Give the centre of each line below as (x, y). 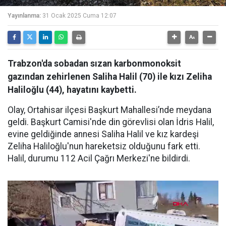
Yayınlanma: (24, 16)
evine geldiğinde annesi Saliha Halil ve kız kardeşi (103, 134)
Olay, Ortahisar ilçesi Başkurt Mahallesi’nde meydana (109, 110)
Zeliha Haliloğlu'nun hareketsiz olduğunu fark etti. (104, 146)
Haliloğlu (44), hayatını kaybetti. (72, 90)
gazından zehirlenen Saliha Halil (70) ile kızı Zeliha (110, 77)
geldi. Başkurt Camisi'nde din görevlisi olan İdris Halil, (111, 122)
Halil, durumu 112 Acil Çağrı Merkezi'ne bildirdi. (99, 158)
